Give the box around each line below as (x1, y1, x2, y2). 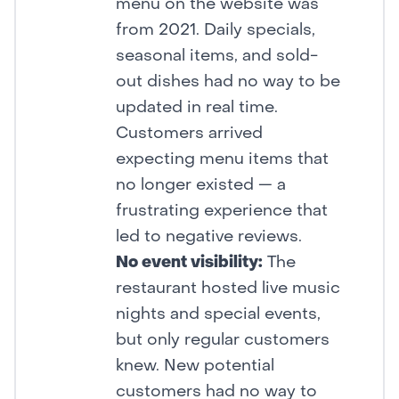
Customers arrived (116, 126, 263, 142)
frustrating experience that (116, 204, 328, 220)
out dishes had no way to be (116, 75, 340, 91)
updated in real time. (116, 101, 278, 117)
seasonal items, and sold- (116, 49, 318, 65)
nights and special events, (116, 307, 321, 323)
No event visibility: (116, 256, 263, 272)
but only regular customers (116, 333, 330, 349)
